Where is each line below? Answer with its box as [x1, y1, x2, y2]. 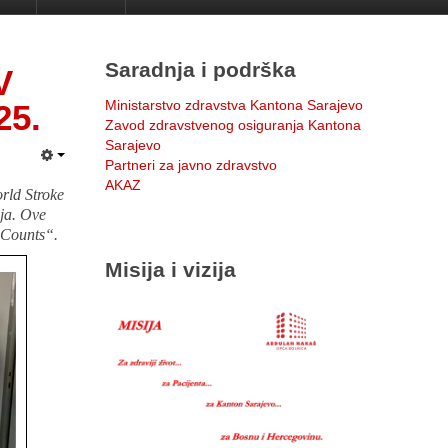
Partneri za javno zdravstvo [105, 157, 277, 173]
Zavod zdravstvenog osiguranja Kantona [105, 117, 361, 133]
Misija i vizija [105, 258, 236, 281]
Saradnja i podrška [105, 58, 296, 81]
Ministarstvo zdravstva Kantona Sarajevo [105, 97, 363, 113]
